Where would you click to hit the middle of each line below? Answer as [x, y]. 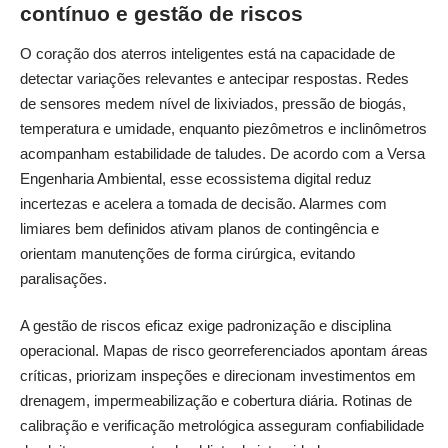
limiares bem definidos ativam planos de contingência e [199, 228]
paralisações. [63, 278]
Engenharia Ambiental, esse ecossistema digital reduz [196, 178]
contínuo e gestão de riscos [161, 13]
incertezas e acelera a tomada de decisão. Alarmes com [203, 203]
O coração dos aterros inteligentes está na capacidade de [207, 53]
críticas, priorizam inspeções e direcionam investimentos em [218, 375]
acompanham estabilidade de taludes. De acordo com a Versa [222, 153]
